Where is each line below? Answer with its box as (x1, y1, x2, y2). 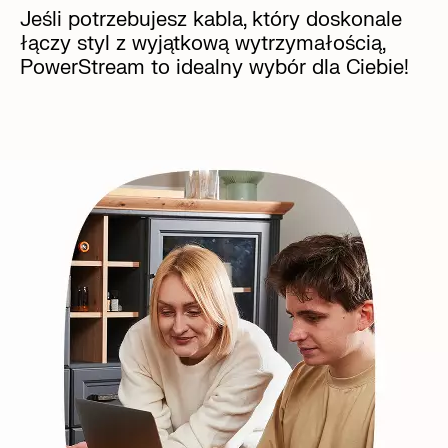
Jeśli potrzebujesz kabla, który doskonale (20, 6, 402, 32)
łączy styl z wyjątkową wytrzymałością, (20, 30, 385, 56)
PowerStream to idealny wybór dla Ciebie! (20, 54, 409, 80)
